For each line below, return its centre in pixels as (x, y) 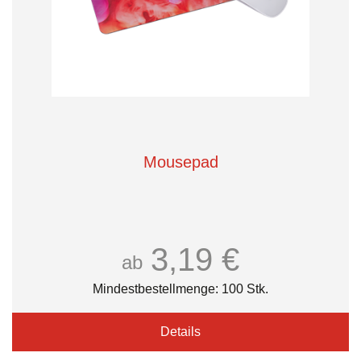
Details (180, 332)
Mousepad (180, 162)
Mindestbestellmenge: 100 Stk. (180, 289)
